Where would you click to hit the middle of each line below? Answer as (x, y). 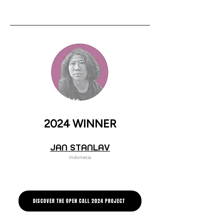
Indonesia (80, 157)
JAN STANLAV (80, 147)
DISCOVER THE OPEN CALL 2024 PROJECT (79, 201)
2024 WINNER (80, 124)
